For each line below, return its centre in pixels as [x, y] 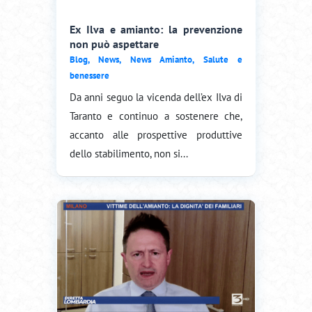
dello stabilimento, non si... [128, 153]
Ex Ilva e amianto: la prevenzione [156, 29]
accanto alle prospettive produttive [156, 134]
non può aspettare [114, 44]
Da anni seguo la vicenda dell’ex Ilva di [156, 97]
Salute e [223, 59]
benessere [89, 75]
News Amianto [161, 59]
